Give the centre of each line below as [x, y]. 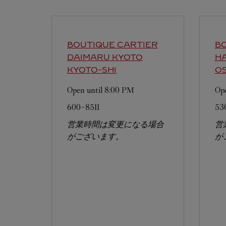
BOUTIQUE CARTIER [112, 45]
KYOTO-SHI [92, 70]
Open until [86, 90]
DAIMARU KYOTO [105, 57]
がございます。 [95, 136]
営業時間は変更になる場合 [116, 124]
